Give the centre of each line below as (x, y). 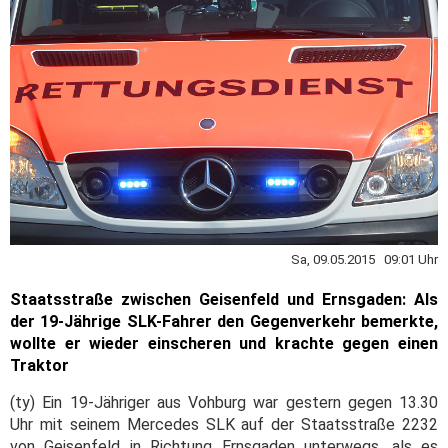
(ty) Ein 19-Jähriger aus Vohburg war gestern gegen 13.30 (224, 403)
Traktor (39, 366)
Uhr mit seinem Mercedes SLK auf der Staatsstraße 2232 (224, 425)
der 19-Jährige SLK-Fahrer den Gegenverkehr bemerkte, (224, 322)
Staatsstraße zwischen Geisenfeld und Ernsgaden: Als (224, 300)
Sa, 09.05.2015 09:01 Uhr (364, 260)
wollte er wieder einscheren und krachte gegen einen (224, 344)
